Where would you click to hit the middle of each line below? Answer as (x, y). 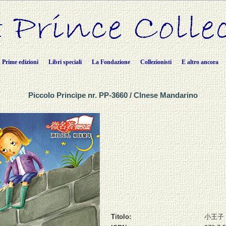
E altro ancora (200, 62)
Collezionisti (156, 62)
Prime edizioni (20, 62)
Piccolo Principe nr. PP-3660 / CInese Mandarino (113, 95)
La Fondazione (111, 62)
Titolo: (121, 216)
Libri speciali (65, 62)
